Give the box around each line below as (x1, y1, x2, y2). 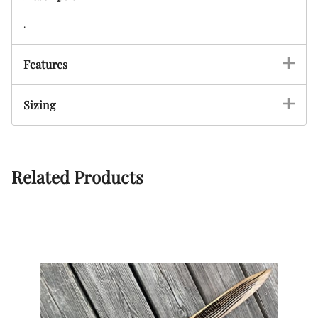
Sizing (23, 97, 55, 113)
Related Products (11, 165, 143, 189)
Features (23, 57, 67, 72)
